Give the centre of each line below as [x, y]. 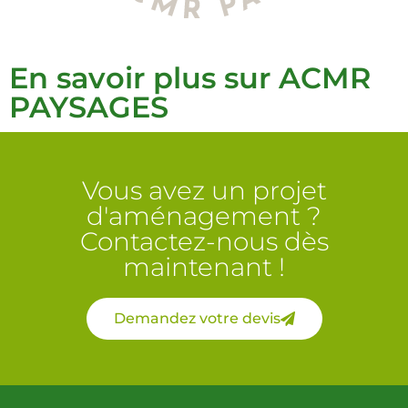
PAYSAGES [89, 107]
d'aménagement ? [204, 216]
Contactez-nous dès [204, 242]
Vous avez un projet [204, 191]
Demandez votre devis [197, 319]
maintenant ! [204, 267]
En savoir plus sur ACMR [190, 78]
